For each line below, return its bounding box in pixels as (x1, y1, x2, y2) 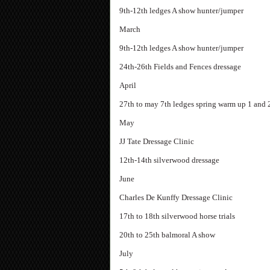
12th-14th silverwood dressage (119, 155, 219, 165)
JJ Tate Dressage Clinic (119, 137, 194, 146)
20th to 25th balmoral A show (119, 230, 215, 239)
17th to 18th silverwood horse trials (119, 212, 235, 221)
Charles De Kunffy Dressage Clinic (119, 193, 233, 202)
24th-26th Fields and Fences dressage (119, 62, 241, 71)
